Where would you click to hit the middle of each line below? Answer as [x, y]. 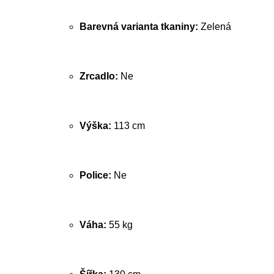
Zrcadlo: [99, 76]
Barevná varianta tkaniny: [139, 27]
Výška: [95, 126]
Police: [95, 175]
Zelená [215, 27]
